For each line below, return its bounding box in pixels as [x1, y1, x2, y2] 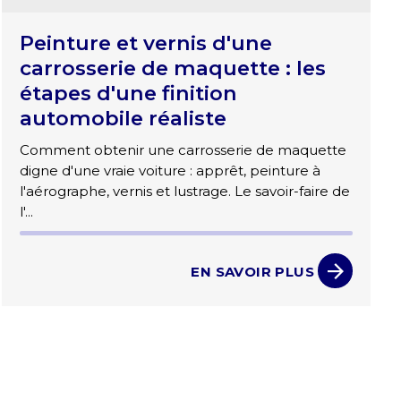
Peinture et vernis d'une [20, 30, 273, 56]
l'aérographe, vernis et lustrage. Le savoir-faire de [20, 183, 351, 200]
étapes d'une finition [20, 81, 238, 107]
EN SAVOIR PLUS [191, 262, 314, 280]
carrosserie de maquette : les [20, 55, 327, 81]
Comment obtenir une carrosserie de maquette [20, 141, 347, 159]
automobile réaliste [20, 106, 227, 132]
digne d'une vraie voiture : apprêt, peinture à [20, 162, 321, 180]
